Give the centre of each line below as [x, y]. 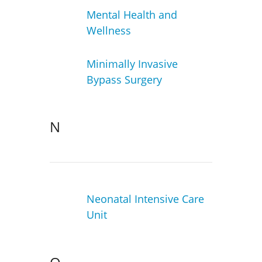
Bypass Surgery [124, 79]
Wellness [108, 31]
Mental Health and [132, 15]
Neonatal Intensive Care [145, 199]
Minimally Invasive [132, 63]
